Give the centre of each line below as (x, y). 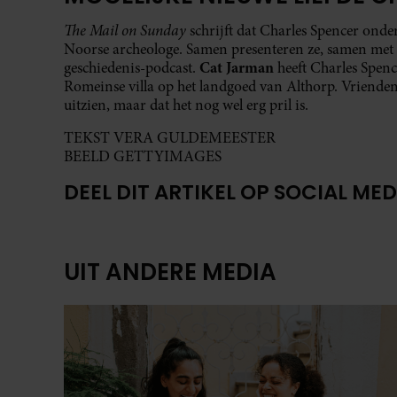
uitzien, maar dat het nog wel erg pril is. (188, 105)
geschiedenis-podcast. (132, 67)
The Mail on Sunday (125, 30)
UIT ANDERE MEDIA (170, 272)
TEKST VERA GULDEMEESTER (170, 137)
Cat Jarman (238, 67)
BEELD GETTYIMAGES (143, 156)
